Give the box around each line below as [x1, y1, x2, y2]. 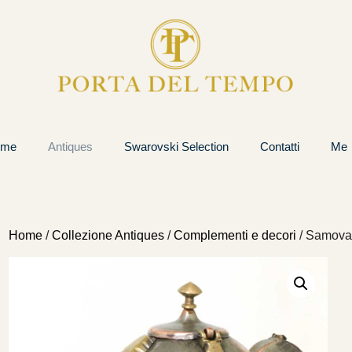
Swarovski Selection [124, 139, 229, 153]
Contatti [260, 139, 299, 153]
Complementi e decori [174, 228, 297, 242]
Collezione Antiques [52, 228, 165, 242]
